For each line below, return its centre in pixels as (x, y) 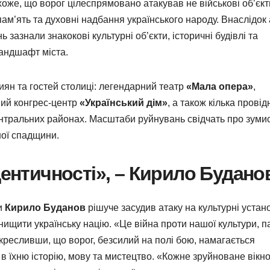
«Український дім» (124, 103)
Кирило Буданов (45, 208)
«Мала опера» (220, 87)
